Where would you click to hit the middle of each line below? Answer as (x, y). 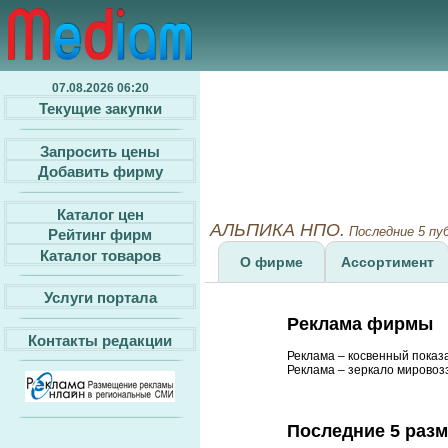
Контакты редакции (100, 340)
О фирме (271, 262)
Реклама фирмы (360, 324)
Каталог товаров (100, 255)
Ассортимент (387, 262)
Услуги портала (100, 297)
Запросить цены (100, 151)
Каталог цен (100, 214)
